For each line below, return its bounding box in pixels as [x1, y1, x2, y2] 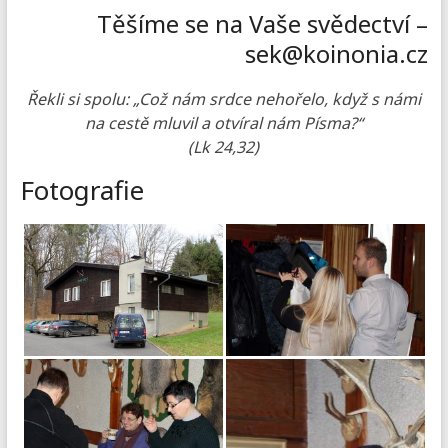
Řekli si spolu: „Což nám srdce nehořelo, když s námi [26, 88, 421, 110]
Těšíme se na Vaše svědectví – [97, 7, 429, 40]
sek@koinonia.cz [245, 37, 429, 70]
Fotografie [19, 172, 144, 208]
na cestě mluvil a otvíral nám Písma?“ [84, 112, 363, 134]
